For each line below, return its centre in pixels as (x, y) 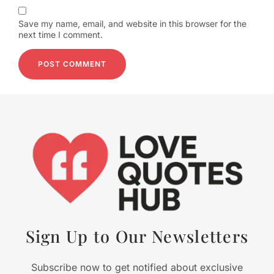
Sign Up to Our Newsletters (137, 236)
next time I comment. (61, 34)
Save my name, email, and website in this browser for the (132, 23)
